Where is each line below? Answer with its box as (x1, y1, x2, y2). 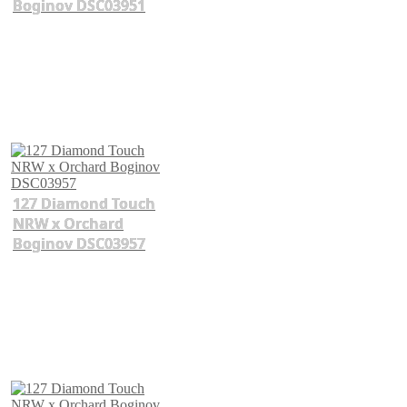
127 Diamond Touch (13, 193, 155, 213)
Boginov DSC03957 (13, 233, 145, 253)
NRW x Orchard (13, 213, 124, 233)
